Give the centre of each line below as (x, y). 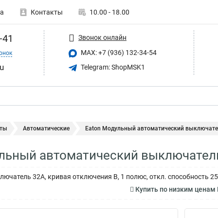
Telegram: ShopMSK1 (112, 67)
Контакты (47, 12)
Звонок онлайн (102, 37)
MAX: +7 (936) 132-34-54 (118, 53)
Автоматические (46, 128)
